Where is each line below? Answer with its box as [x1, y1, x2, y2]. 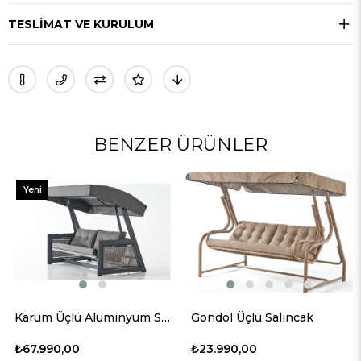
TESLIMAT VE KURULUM [8, 16, 154, 31]
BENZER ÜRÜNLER [93, 133, 268, 156]
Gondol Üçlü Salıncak [191, 309, 313, 325]
